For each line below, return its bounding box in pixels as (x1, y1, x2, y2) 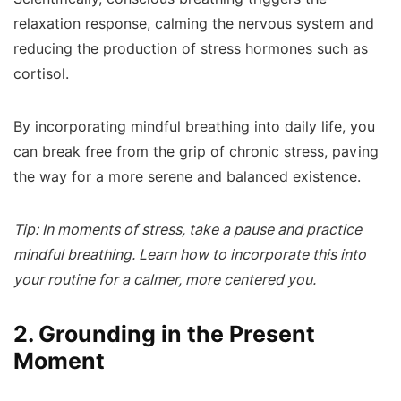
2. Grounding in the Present (13, 320, 315, 347)
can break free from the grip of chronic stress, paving (13, 142, 379, 160)
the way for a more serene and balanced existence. (13, 167, 361, 185)
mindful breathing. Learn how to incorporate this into (13, 245, 366, 263)
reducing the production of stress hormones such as (13, 39, 368, 57)
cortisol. (13, 64, 73, 82)
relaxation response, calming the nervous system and (13, 14, 374, 32)
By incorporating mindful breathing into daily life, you (13, 117, 375, 135)
